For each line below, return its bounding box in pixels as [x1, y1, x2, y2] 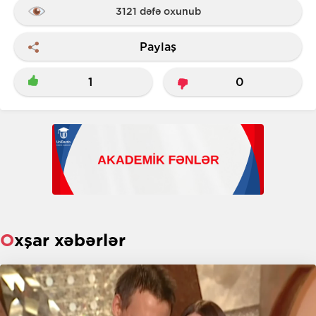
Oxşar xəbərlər [14, 230, 126, 251]
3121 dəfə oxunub [115, 6, 201, 18]
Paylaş [140, 39, 176, 54]
